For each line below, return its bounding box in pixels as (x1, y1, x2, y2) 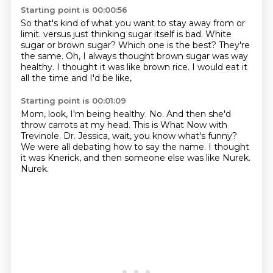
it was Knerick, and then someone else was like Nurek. (20, 152, 250, 163)
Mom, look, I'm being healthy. (20, 108, 149, 119)
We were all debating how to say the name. (20, 141, 208, 152)
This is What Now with (132, 119, 227, 130)
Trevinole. (20, 130, 63, 141)
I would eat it (191, 62, 247, 73)
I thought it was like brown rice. (56, 62, 192, 73)
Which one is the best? (118, 40, 219, 51)
